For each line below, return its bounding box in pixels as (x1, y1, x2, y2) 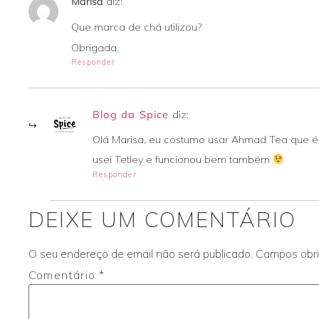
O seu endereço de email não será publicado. (28, 246, 253, 261)
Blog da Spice (93, 108, 169, 121)
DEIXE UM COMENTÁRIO (28, 205, 296, 233)
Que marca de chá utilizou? (71, 20, 202, 33)
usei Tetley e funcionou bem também (93, 153, 273, 167)
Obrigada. (71, 41, 119, 54)
